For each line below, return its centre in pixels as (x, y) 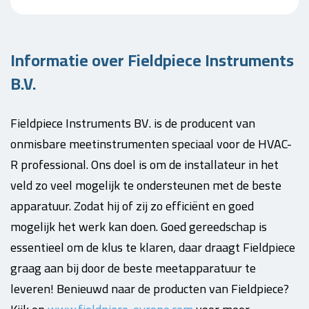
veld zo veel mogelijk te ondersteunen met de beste (146, 185)
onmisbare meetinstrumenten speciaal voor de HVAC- (151, 144)
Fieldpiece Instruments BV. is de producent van (133, 123)
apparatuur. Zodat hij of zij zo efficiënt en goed (132, 206)
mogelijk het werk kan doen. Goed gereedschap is (139, 227)
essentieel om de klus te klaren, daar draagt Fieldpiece (153, 247)
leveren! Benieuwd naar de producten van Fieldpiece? (150, 289)
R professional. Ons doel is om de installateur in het (144, 165)
